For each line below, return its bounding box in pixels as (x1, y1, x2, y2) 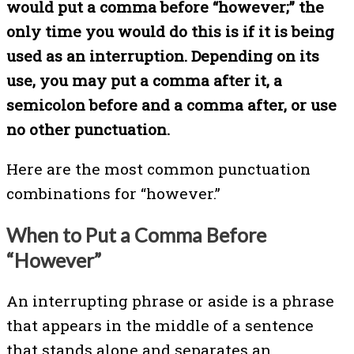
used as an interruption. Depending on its (6, 45, 319, 66)
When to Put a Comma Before (6, 222, 266, 247)
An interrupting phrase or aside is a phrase (6, 291, 334, 311)
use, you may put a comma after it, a (6, 70, 282, 90)
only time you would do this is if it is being (6, 21, 334, 41)
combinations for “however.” (6, 183, 220, 203)
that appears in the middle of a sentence (6, 315, 314, 336)
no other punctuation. (6, 119, 170, 139)
